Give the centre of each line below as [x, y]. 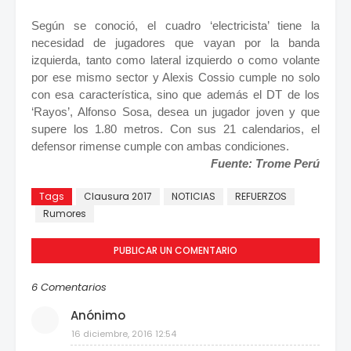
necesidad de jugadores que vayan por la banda [175, 43]
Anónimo [98, 316]
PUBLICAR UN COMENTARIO [175, 251]
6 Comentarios [69, 288]
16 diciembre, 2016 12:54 [124, 334]
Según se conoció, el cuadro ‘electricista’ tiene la [175, 26]
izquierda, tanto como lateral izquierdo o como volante [175, 60]
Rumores [65, 214]
